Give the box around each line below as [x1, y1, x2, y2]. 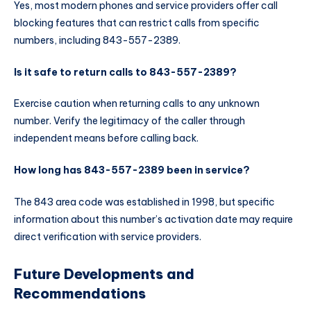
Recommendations [14, 285, 146, 303]
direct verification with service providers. [14, 230, 201, 244]
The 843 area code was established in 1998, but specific [14, 196, 275, 209]
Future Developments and [14, 265, 194, 283]
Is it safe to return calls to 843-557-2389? [14, 65, 237, 78]
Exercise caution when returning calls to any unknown [14, 97, 260, 110]
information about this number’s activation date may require [14, 213, 293, 226]
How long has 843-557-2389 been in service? [14, 164, 250, 177]
